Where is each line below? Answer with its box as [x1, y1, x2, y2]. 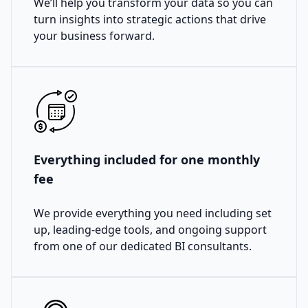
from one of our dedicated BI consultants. [34, 239, 252, 254]
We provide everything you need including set [34, 206, 272, 221]
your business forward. [34, 28, 155, 44]
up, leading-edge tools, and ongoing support [34, 222, 267, 238]
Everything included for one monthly [34, 151, 260, 168]
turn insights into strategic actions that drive [34, 12, 266, 27]
